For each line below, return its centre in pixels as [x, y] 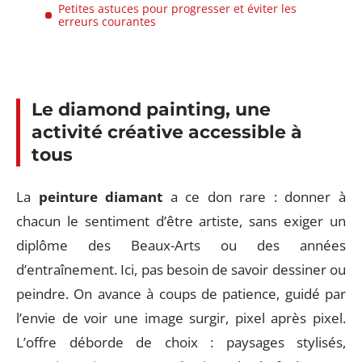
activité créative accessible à [167, 132]
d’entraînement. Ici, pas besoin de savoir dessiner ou [181, 269]
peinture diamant [101, 196]
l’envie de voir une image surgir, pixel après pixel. [181, 318]
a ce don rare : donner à [255, 196]
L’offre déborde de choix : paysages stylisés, [181, 342]
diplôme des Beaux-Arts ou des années [181, 245]
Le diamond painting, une [151, 109]
